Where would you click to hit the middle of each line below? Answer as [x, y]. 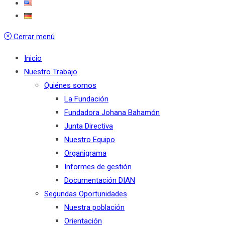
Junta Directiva [89, 126]
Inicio [33, 58]
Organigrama [85, 153]
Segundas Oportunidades [86, 194]
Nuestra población [94, 207]
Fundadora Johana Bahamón [112, 112]
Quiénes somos [70, 85]
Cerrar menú [34, 36]
